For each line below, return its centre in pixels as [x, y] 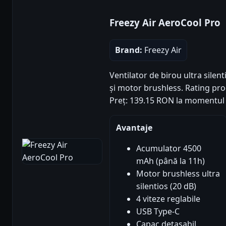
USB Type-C [158, 211]
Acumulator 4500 [169, 148]
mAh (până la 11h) [171, 161]
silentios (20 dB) [166, 186]
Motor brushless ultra [178, 173]
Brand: [129, 50]
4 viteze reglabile [168, 199]
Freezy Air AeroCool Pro [165, 22]
